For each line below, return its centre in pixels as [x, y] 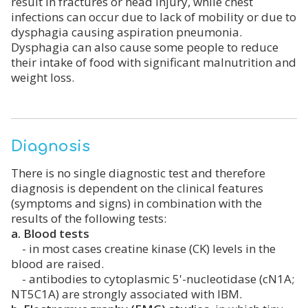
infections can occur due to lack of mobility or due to [154, 16]
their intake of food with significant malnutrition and [154, 62]
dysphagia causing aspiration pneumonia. [126, 32]
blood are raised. [57, 263]
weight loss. [43, 77]
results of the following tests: [89, 218]
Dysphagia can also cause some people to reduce [145, 47]
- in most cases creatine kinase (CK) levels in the [143, 248]
